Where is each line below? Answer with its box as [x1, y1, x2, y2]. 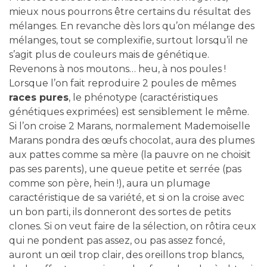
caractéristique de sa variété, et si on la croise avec [9, 191, 244, 203]
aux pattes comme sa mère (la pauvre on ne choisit [9, 148, 251, 160]
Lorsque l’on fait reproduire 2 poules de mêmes [9, 77, 236, 89]
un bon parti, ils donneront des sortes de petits [9, 206, 231, 218]
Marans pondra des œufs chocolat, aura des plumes [9, 134, 254, 146]
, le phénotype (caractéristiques [69, 91, 218, 103]
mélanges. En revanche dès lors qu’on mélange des [9, 20, 254, 32]
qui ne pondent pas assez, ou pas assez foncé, [9, 234, 225, 246]
